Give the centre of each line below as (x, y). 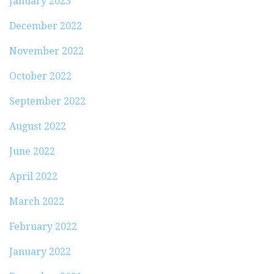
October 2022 (40, 76)
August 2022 (38, 127)
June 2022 (32, 152)
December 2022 (46, 26)
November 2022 (46, 51)
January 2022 (40, 252)
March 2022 (37, 202)
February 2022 (43, 227)
